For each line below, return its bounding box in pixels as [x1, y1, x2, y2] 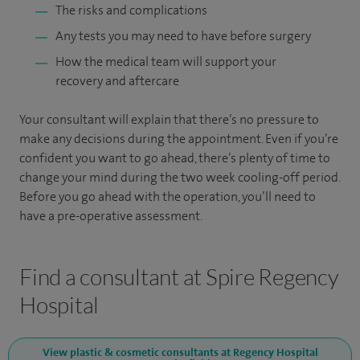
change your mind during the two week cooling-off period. [19, 169, 340, 186]
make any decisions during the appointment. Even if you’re [19, 130, 338, 147]
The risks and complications [55, 2, 207, 18]
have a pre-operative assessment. [19, 207, 202, 224]
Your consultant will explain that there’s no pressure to [19, 111, 319, 128]
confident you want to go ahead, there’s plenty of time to [19, 149, 330, 166]
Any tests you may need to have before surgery [55, 27, 311, 44]
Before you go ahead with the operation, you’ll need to [19, 188, 316, 205]
